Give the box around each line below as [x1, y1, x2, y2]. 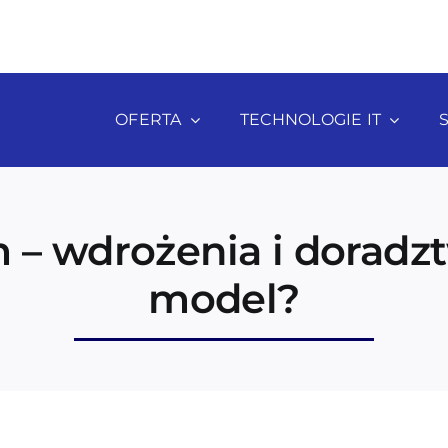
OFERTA [115, 109, 182, 129]
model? [148, 273, 300, 323]
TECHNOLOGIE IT [239, 109, 382, 129]
